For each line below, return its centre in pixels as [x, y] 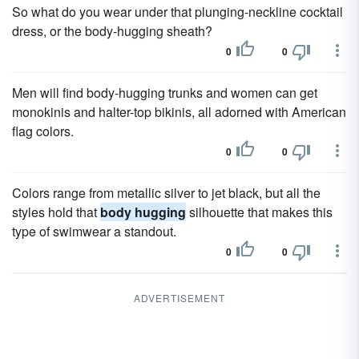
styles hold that [56, 212]
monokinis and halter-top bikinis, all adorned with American [179, 112]
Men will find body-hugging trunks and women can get [165, 93]
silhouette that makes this [259, 212]
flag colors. [43, 131]
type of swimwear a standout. [94, 231]
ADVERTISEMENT [179, 298]
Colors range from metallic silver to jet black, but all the [166, 193]
